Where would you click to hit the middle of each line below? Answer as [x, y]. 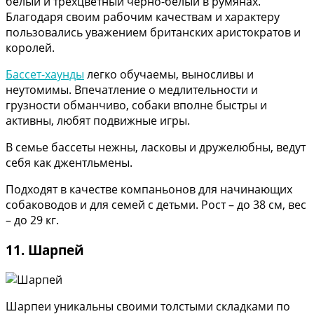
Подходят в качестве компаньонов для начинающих [149, 190]
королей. [30, 48]
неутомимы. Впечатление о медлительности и [132, 90]
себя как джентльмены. [69, 163]
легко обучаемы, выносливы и [169, 75]
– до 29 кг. [32, 220]
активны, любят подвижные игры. [98, 121]
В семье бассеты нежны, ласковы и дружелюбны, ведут [156, 148]
